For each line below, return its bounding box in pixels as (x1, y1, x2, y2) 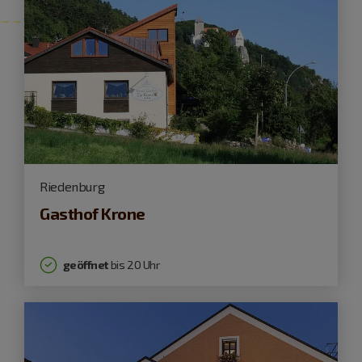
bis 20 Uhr (107, 258, 160, 272)
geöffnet (62, 258, 108, 272)
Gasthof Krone (40, 204, 145, 224)
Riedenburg (40, 179, 105, 195)
